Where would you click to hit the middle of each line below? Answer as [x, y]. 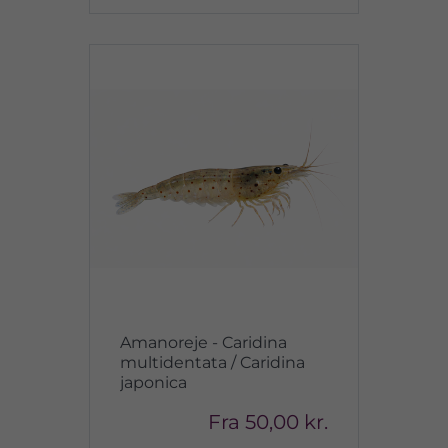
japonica [153, 382]
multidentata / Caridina [212, 362]
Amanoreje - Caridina [203, 342]
